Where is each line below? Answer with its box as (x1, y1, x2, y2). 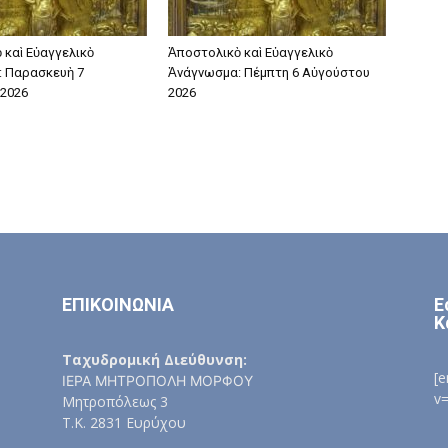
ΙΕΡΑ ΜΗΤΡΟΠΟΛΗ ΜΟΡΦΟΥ (62, 372, 253, 389)
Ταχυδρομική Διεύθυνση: (62, 350, 247, 369)
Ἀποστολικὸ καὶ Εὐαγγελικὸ (168, 45, 333, 60)
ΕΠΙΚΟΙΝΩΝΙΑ (62, 294, 174, 315)
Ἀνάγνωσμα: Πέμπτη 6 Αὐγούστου (168, 65, 370, 80)
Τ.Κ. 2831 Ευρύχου (62, 413, 186, 432)
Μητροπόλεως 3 (62, 392, 168, 411)
